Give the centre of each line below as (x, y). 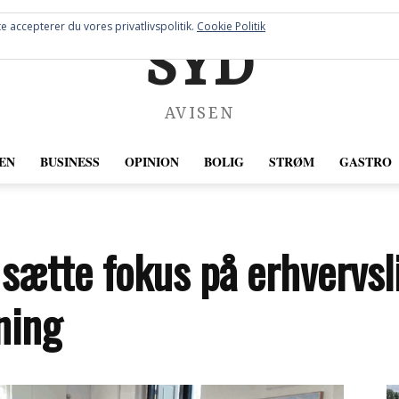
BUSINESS (69, 162)
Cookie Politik (231, 26)
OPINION (151, 162)
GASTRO (365, 162)
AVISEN (199, 114)
